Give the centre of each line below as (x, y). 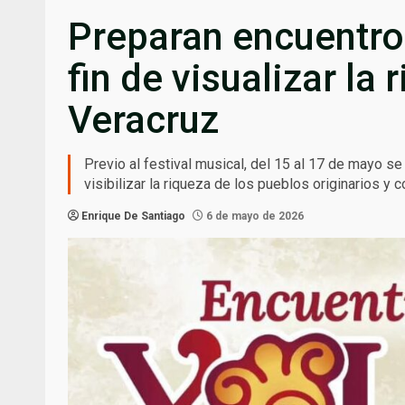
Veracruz (143, 120)
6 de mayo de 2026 (254, 217)
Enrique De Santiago (133, 217)
